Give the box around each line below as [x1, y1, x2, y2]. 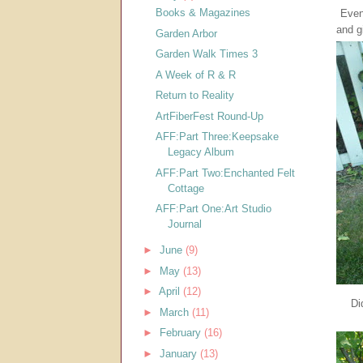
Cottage [168, 181, 205, 194]
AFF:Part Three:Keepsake [156, 130, 280, 143]
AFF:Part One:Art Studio [156, 203, 272, 216]
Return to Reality [156, 89, 235, 102]
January [159, 347, 200, 360]
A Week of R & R [156, 68, 237, 81]
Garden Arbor [156, 27, 218, 40]
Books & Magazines [156, 6, 251, 19]
